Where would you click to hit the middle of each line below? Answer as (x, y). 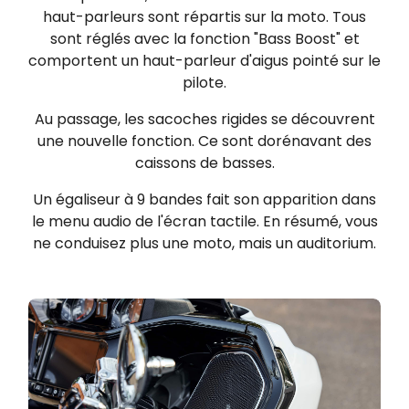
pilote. (204, 82)
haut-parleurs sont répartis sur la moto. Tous (204, 16)
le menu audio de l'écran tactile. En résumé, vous (204, 221)
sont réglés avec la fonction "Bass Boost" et (204, 38)
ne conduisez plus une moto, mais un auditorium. (204, 243)
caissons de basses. (204, 163)
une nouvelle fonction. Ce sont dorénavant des (204, 141)
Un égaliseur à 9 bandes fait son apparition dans (204, 199)
